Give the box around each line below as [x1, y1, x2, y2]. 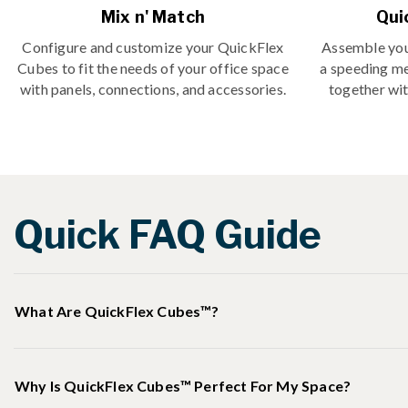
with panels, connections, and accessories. [19, 80, 287, 98]
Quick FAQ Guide [14, 211, 321, 259]
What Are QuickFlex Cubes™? [15, 302, 219, 321]
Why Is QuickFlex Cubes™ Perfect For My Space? [15, 377, 352, 395]
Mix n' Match [100, 7, 206, 27]
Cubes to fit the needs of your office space [17, 59, 289, 77]
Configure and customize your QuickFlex [22, 38, 284, 56]
